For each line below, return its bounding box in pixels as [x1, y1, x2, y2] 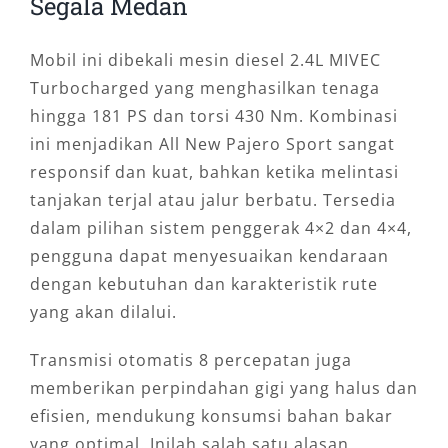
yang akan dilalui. [29, 301, 177, 324]
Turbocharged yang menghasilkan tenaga [29, 77, 380, 100]
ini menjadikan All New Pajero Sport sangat [29, 133, 395, 156]
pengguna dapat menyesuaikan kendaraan [29, 245, 389, 268]
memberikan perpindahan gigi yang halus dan [29, 377, 418, 400]
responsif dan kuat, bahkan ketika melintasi [29, 161, 399, 184]
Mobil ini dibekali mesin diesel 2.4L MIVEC [29, 49, 381, 72]
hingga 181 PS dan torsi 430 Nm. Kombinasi [29, 105, 398, 128]
